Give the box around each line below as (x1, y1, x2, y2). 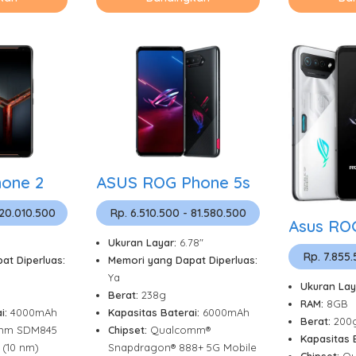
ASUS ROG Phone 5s (96, 172, 250, 193)
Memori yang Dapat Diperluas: (108, 253, 257, 267)
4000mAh (10, 306, 57, 319)
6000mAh (203, 306, 250, 319)
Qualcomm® (150, 323, 211, 337)
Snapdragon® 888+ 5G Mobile (108, 341, 257, 354)
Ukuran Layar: (108, 236, 180, 250)
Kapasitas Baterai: (108, 306, 203, 319)
